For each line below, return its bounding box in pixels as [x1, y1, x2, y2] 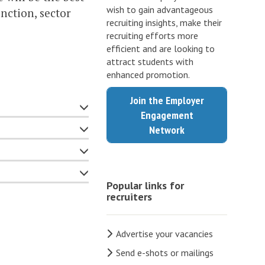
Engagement [140, 108, 193, 122]
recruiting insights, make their [106, 17, 222, 28]
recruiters [106, 190, 153, 204]
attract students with [106, 56, 194, 67]
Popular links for [106, 179, 185, 193]
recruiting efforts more [106, 30, 199, 41]
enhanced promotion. [106, 69, 190, 80]
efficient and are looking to [106, 43, 215, 54]
